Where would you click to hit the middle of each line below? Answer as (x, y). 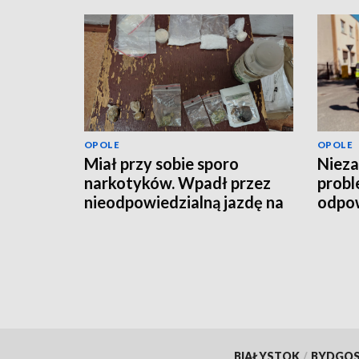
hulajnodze (124, 222)
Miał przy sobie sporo (161, 164)
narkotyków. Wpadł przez (177, 183)
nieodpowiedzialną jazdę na (184, 202)
